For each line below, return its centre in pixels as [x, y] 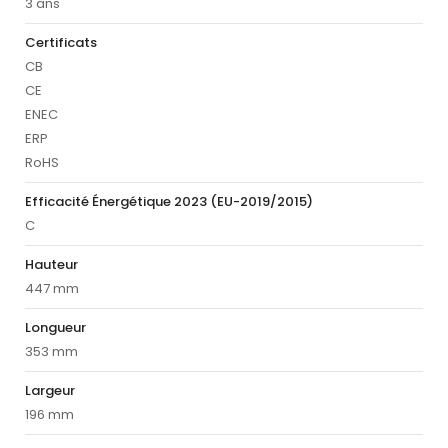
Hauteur [51, 265]
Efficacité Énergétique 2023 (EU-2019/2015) [169, 202]
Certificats [61, 43]
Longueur [55, 328]
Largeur [50, 391]
